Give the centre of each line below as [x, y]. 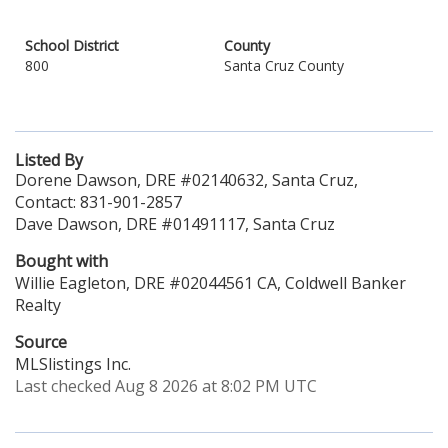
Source [41, 342]
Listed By [49, 160]
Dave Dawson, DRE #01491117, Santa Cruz [175, 224]
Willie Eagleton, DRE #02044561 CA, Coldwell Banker [210, 283]
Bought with [61, 261]
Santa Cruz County [284, 65]
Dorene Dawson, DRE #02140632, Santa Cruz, [186, 180]
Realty [38, 305]
